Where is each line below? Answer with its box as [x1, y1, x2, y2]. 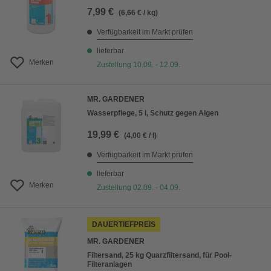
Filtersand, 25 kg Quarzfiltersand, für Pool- [87, 251, 232, 260]
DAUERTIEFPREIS [92, 220, 155, 229]
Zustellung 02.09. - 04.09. [97, 183, 180, 192]
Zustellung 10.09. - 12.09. [97, 60, 180, 69]
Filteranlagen [87, 260, 132, 269]
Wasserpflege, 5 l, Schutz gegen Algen [87, 109, 218, 117]
